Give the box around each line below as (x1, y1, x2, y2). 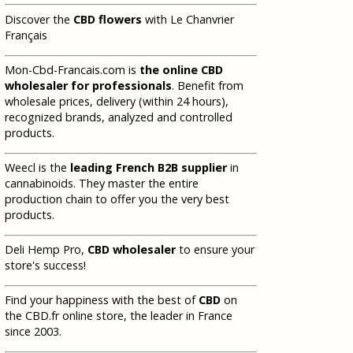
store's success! (5, 258, 86, 273)
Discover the (5, 11, 73, 27)
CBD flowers (73, 11, 142, 27)
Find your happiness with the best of (5, 292, 199, 308)
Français (5, 27, 47, 43)
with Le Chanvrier (142, 11, 234, 27)
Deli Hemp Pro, (5, 242, 87, 258)
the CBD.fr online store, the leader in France (5, 308, 232, 324)
